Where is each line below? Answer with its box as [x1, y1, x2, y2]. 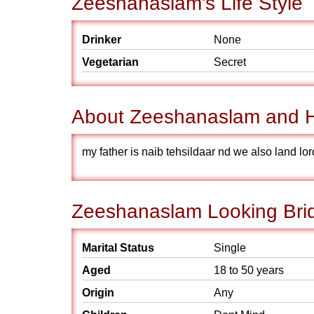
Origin [82, 287, 114, 299]
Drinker [82, 34, 121, 46]
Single [214, 242, 246, 254]
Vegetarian [82, 56, 139, 68]
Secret [214, 56, 246, 68]
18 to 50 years [214, 264, 284, 276]
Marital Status [82, 242, 154, 254]
